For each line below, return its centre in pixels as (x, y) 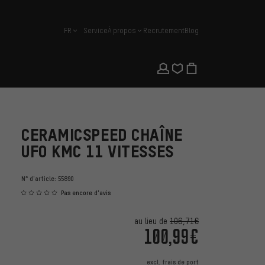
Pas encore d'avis (86, 193)
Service (96, 30)
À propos (122, 30)
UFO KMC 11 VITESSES (98, 151)
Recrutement (164, 30)
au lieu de (152, 221)
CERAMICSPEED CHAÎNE (102, 135)
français (77, 34)
